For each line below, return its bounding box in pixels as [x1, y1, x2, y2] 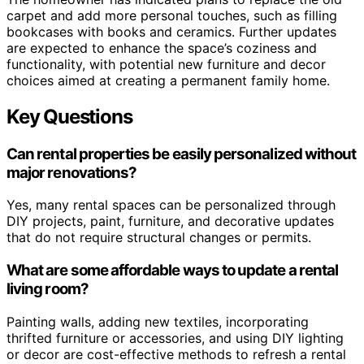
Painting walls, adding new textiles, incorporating [6, 313, 309, 330]
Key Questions [6, 104, 132, 128]
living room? [6, 279, 89, 298]
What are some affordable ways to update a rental [6, 260, 339, 279]
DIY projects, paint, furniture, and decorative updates [6, 213, 334, 230]
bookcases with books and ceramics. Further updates [6, 23, 336, 40]
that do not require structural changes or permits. [6, 229, 311, 246]
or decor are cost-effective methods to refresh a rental [6, 345, 346, 362]
